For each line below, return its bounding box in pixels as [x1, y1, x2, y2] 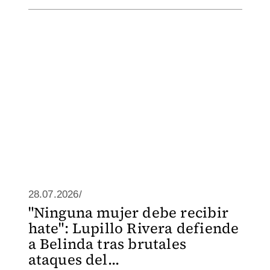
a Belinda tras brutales [28, 234, 187, 254]
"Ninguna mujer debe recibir [28, 202, 228, 222]
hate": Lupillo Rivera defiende [28, 218, 239, 238]
